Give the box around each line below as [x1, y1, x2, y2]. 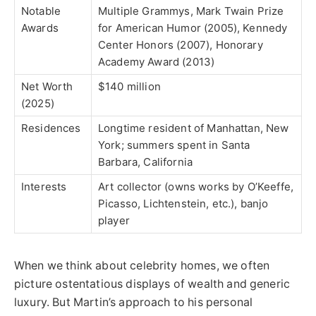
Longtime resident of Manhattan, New [98, 121, 289, 135]
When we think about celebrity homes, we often [14, 259, 270, 273]
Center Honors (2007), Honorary [98, 38, 263, 52]
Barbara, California [98, 155, 193, 169]
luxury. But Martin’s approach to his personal [14, 296, 253, 310]
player [98, 214, 130, 228]
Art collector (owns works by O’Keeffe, [98, 180, 294, 194]
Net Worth [21, 80, 73, 94]
